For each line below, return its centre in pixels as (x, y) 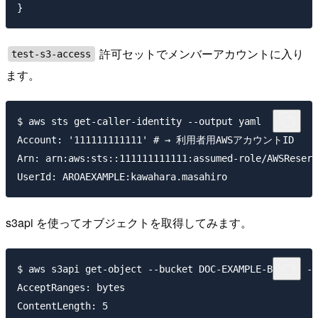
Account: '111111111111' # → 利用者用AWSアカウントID (155, 140)
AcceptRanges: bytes (71, 287)
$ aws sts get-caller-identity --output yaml (139, 122)
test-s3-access (51, 54)
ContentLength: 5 (62, 306)
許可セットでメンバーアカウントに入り (201, 54)
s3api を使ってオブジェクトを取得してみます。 (129, 222)
